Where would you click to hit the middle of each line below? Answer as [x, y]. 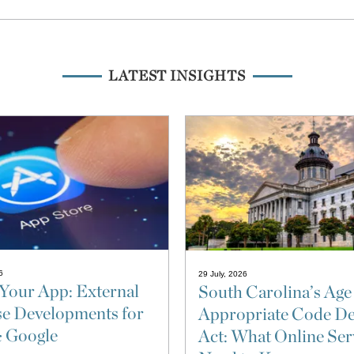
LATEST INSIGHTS [177, 76]
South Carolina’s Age [275, 292]
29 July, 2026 [222, 274]
